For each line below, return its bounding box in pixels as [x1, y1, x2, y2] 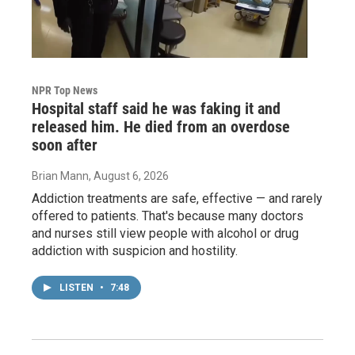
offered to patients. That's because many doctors [32, 208, 303, 223]
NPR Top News [32, 83, 97, 97]
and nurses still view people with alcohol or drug [32, 225, 299, 241]
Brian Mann [32, 169, 89, 182]
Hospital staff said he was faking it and [32, 98, 281, 118]
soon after [32, 135, 97, 155]
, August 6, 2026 [89, 169, 169, 182]
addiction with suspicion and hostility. [32, 242, 238, 258]
